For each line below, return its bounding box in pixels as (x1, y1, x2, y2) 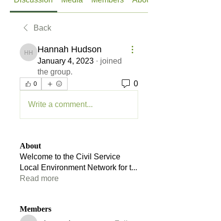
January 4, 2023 (37, 57, 94, 65)
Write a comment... (28, 100, 93, 109)
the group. (37, 68, 73, 76)
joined (100, 57, 122, 65)
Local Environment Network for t (20, 163, 131, 172)
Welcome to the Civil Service (20, 152, 120, 161)
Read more (20, 174, 59, 183)
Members (20, 205, 51, 213)
